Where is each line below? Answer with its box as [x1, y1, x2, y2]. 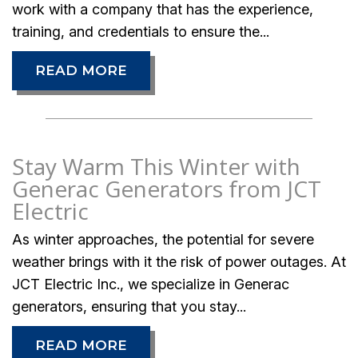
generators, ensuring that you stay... [12, 297, 246, 315]
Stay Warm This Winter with [12, 150, 300, 181]
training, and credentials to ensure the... [12, 22, 269, 40]
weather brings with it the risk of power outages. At [12, 253, 346, 270]
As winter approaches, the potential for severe [12, 230, 314, 248]
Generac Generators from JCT [12, 173, 321, 204]
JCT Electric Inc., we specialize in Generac [12, 275, 289, 292]
